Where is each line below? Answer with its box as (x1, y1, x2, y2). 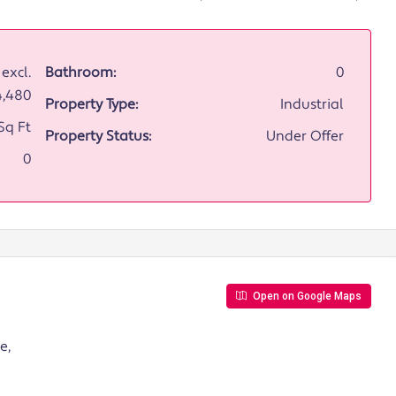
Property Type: (44, 95, 138, 114)
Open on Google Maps (250, 290, 362, 303)
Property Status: (44, 127, 151, 146)
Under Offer (266, 127, 344, 146)
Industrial (280, 95, 344, 114)
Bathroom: (44, 64, 116, 82)
